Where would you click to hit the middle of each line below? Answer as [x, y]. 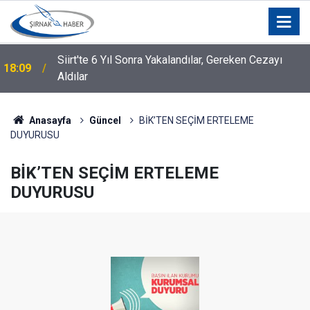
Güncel [105, 120]
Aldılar [73, 76]
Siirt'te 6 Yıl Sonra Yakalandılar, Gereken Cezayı [170, 60]
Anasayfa [49, 120]
